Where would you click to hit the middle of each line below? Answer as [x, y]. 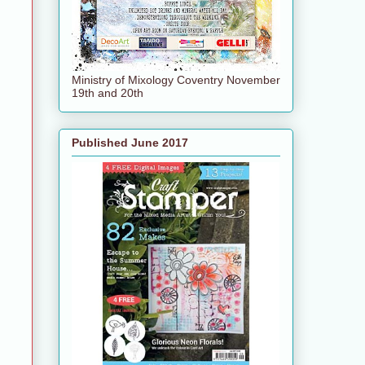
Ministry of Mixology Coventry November [176, 79]
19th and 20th [108, 92]
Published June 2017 [130, 143]
